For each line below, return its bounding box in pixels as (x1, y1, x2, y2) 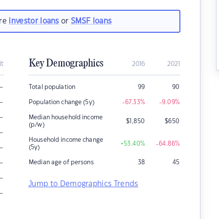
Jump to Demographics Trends (28, 180, 138, 188)
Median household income (29, 114, 103, 120)
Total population (29, 84, 76, 90)
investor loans (9, 17, 59, 25)
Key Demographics (29, 58, 103, 69)
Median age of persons (29, 159, 94, 165)
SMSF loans (71, 17, 112, 25)
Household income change (29, 137, 103, 143)
